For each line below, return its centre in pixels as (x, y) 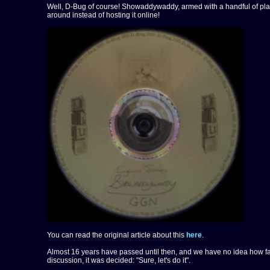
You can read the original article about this (116, 235)
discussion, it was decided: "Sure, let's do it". (118, 260)
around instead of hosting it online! (103, 15)
